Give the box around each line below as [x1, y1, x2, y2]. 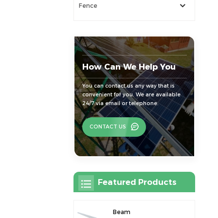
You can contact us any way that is [82, 83, 175, 90]
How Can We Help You [82, 61, 176, 72]
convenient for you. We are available [82, 91, 181, 98]
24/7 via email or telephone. [82, 100, 159, 107]
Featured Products [98, 177, 177, 187]
